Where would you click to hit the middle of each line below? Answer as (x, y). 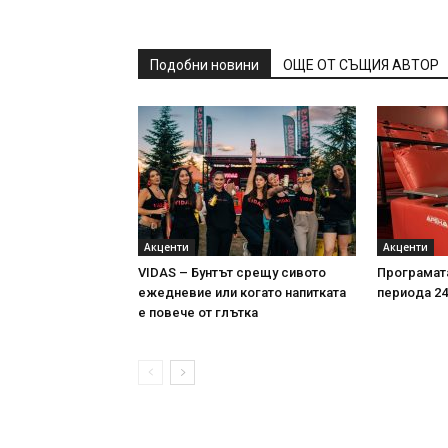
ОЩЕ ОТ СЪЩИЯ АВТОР (361, 65)
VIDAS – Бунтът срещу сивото (232, 273)
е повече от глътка (198, 313)
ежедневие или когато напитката (242, 293)
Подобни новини (204, 65)
